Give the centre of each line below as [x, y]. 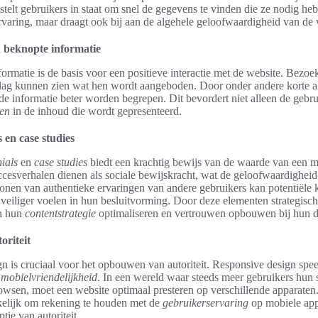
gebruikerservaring [205, 303]
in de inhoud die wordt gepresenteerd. [96, 111]
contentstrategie [60, 213]
